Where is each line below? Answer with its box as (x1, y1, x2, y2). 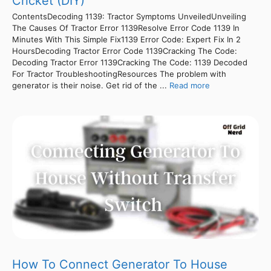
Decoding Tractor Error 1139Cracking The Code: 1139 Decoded (12, 57, 247, 67)
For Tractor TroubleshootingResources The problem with (12, 68, 226, 79)
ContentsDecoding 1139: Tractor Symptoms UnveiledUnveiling (12, 11, 246, 21)
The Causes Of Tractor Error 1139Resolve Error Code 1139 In (12, 22, 240, 33)
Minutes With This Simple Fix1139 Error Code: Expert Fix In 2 (12, 34, 241, 44)
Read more (169, 80, 210, 90)
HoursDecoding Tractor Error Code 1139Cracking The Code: (12, 45, 237, 56)
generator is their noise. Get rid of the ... (12, 80, 169, 90)
